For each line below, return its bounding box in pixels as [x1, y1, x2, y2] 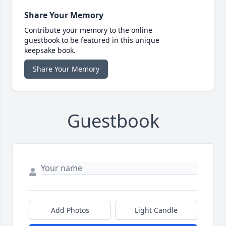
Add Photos [50, 205, 89, 215]
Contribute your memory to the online [24, 25, 152, 35]
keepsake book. [24, 45, 76, 55]
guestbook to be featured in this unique [24, 35, 159, 45]
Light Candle [135, 205, 178, 215]
